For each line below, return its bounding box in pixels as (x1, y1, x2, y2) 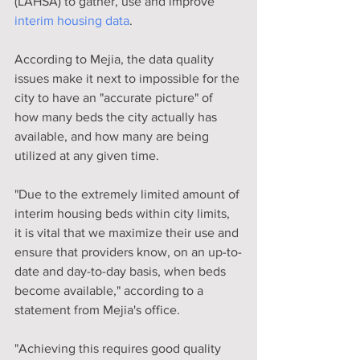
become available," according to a (14, 284, 207, 297)
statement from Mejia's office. (14, 303, 180, 317)
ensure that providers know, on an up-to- (14, 245, 242, 259)
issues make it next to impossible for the (14, 72, 243, 85)
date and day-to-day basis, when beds (14, 264, 229, 278)
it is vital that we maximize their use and (14, 226, 242, 239)
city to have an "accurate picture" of (14, 91, 216, 104)
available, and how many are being (14, 129, 212, 143)
